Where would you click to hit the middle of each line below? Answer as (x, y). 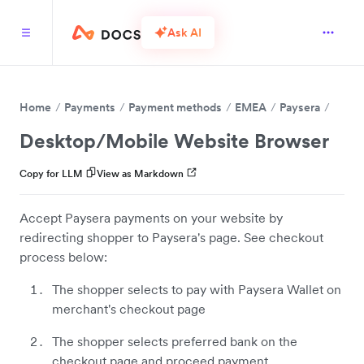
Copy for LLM (51, 173)
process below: (63, 257)
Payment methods (175, 107)
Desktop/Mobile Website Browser (174, 141)
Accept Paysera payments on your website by (151, 218)
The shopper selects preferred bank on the (175, 341)
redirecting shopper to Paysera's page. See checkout (171, 237)
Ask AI (184, 32)
